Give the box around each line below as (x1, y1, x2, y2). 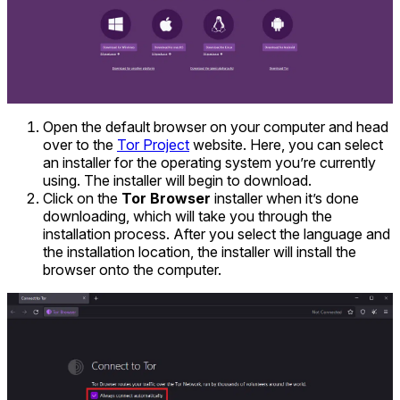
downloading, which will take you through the (43, 206, 332, 225)
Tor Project (117, 135, 189, 154)
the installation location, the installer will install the (43, 242, 356, 261)
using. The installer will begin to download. (43, 171, 312, 189)
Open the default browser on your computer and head (43, 117, 388, 136)
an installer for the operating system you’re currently (43, 153, 376, 171)
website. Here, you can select (189, 135, 383, 154)
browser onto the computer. (43, 260, 221, 279)
